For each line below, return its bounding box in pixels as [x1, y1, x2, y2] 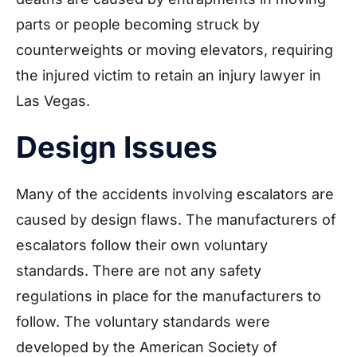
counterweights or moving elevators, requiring [16, 41, 333, 58]
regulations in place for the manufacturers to [16, 287, 321, 304]
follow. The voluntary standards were [16, 312, 270, 330]
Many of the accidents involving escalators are [16, 185, 334, 202]
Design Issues [16, 128, 218, 165]
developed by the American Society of [16, 338, 277, 355]
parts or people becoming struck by [16, 15, 260, 33]
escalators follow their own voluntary [16, 236, 268, 253]
